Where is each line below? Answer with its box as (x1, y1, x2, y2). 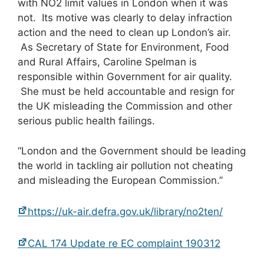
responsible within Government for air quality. (18, 71, 232, 83)
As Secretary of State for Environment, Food (18, 41, 229, 54)
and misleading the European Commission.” (18, 174, 223, 186)
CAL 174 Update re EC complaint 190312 (28, 237, 220, 249)
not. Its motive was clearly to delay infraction (18, 12, 232, 24)
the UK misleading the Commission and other (18, 100, 232, 113)
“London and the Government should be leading (18, 144, 246, 157)
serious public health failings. (18, 115, 155, 127)
